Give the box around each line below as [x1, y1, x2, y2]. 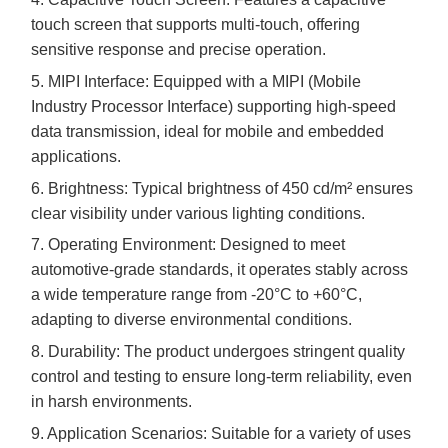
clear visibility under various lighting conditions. [31, 204, 365, 222]
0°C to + [265, 286, 322, 304]
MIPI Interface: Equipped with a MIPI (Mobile [48, 72, 361, 90]
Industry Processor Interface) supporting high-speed [31, 97, 396, 115]
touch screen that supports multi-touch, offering [31, 16, 360, 34]
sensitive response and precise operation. [31, 41, 326, 59]
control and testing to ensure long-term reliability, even [31, 367, 412, 385]
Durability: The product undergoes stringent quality [48, 342, 405, 360]
